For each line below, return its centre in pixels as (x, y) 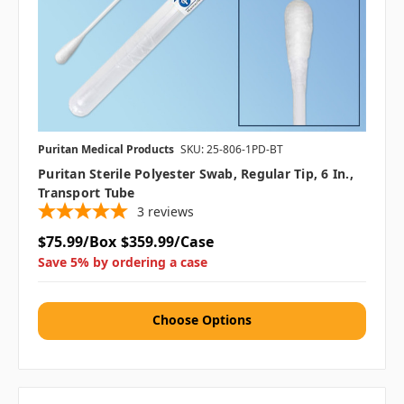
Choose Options (202, 320)
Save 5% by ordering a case (123, 262)
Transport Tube (87, 193)
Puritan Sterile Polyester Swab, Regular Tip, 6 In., (196, 174)
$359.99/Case (167, 242)
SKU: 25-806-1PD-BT (232, 150)
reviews (171, 212)
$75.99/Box (77, 242)
